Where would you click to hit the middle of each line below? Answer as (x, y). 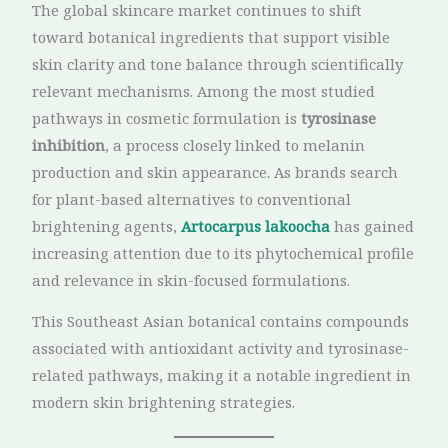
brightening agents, (107, 225)
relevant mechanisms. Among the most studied (204, 90)
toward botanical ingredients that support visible (211, 36)
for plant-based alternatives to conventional (192, 198)
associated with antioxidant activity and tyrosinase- (221, 348)
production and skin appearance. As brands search (215, 171)
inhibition (69, 144)
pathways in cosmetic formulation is (167, 117)
